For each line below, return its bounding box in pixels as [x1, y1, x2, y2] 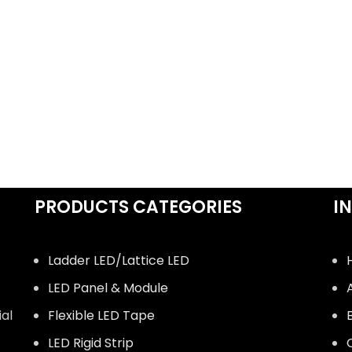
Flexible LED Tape [47, 306, 155, 324]
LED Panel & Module [47, 278, 168, 297]
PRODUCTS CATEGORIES [34, 194, 242, 219]
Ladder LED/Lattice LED [47, 251, 189, 269]
